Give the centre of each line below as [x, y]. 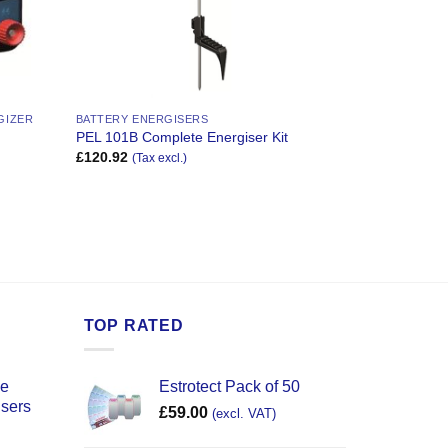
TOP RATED [133, 325]
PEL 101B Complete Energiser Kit [181, 137]
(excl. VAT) [243, 414]
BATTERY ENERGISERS [142, 118]
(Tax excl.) [159, 158]
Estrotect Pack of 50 [229, 387]
